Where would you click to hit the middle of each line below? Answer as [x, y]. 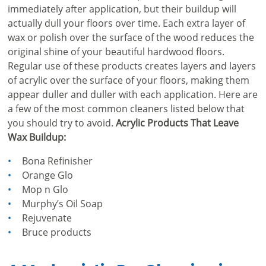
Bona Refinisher [57, 160]
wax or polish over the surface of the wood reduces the [131, 37]
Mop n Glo [45, 189]
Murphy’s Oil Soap [62, 203]
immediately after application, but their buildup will [122, 8]
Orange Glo [47, 175]
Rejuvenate [47, 217]
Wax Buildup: [37, 137]
